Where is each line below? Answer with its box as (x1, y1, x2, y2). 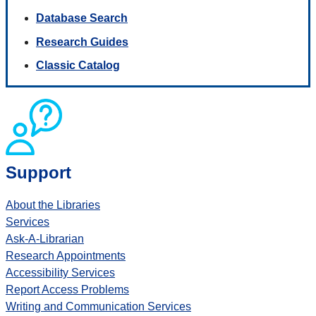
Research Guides (36, 35, 128, 48)
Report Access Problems (6, 284, 129, 296)
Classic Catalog (36, 59, 120, 72)
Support (6, 163, 71, 183)
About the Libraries (6, 199, 100, 212)
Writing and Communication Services (6, 300, 191, 313)
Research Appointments (6, 250, 126, 262)
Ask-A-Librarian (6, 233, 84, 245)
